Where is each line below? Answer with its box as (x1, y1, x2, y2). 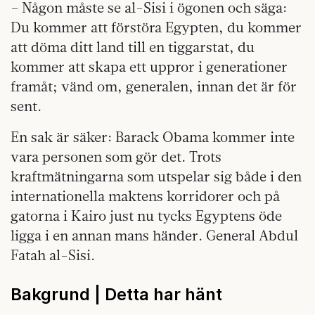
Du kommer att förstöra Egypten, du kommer (11, 18, 302, 37)
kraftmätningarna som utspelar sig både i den (11, 167, 302, 186)
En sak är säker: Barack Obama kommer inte (11, 128, 295, 146)
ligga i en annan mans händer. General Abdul (11, 226, 298, 245)
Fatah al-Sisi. (11, 246, 95, 264)
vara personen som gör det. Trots (11, 148, 221, 166)
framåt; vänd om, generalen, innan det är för (11, 77, 297, 96)
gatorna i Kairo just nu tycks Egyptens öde (11, 207, 282, 225)
